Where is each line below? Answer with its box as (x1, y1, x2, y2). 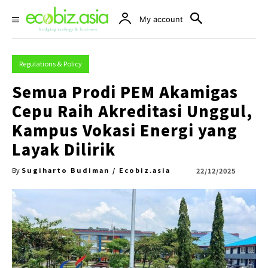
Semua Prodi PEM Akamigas (12, 81, 238, 102)
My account (139, 14, 183, 24)
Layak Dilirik (12, 138, 115, 160)
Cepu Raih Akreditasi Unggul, (12, 100, 252, 121)
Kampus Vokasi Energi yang (12, 119, 237, 141)
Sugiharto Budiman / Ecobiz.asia (22, 165, 170, 175)
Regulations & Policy (19, 59, 82, 68)
